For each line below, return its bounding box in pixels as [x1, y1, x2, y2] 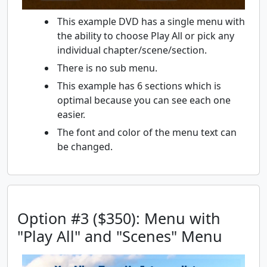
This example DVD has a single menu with [57, 15, 245, 29]
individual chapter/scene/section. [57, 44, 207, 57]
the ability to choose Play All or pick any [57, 29, 234, 43]
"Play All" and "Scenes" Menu [17, 226, 222, 247]
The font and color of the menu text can [57, 126, 237, 139]
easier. [57, 108, 85, 122]
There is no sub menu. [57, 61, 157, 75]
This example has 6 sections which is [57, 79, 221, 93]
